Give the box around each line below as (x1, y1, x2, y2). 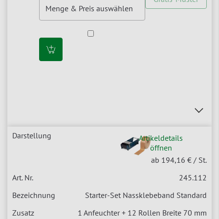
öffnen (150, 143, 172, 153)
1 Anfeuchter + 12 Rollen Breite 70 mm (78, 208, 207, 218)
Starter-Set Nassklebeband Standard (85, 190, 207, 200)
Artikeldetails (139, 133, 183, 143)
